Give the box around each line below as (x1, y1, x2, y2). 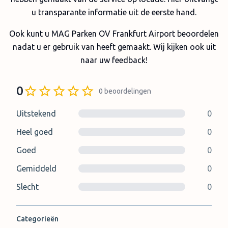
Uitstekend (16, 109, 56, 118)
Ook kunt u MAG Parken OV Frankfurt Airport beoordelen (9, 29, 219, 38)
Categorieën (16, 215, 59, 223)
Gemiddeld (16, 164, 56, 173)
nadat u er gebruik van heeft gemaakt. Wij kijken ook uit (12, 42, 216, 51)
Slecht (16, 182, 39, 191)
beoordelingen (104, 87, 151, 95)
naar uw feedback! (80, 55, 148, 65)
